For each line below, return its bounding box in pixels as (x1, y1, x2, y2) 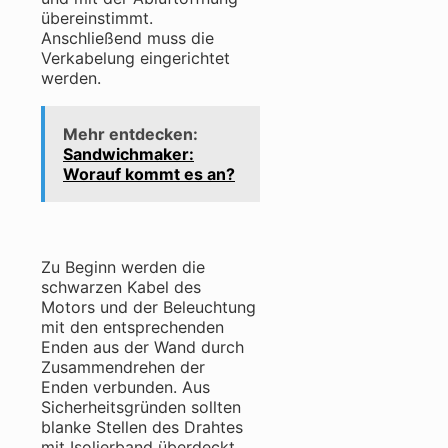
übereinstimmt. (41, 8, 153, 29)
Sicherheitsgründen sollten (41, 397, 241, 418)
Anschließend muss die (41, 28, 214, 49)
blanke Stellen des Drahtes (41, 417, 243, 438)
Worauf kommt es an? (63, 164, 235, 185)
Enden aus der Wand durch (41, 337, 244, 358)
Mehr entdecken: (63, 124, 198, 145)
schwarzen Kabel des (41, 277, 201, 298)
